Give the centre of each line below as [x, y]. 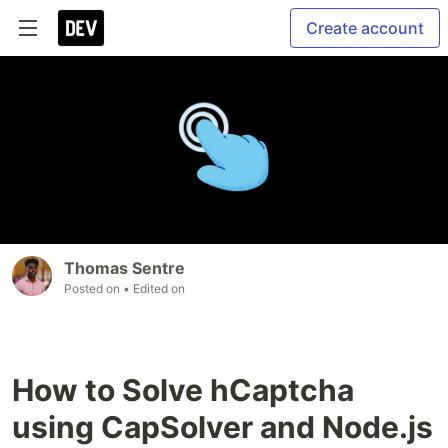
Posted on [93, 289]
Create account [365, 28]
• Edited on [154, 289]
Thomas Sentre [124, 268]
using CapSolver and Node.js [222, 427]
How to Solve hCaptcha [183, 390]
